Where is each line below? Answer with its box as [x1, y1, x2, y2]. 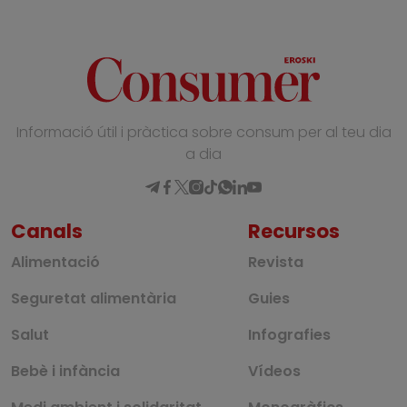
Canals [11, 217, 84, 244]
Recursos [248, 217, 341, 244]
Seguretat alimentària [11, 288, 177, 310]
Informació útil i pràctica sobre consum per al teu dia [15, 122, 392, 144]
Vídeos [248, 361, 302, 382]
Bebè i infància [11, 361, 121, 382]
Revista [248, 252, 304, 273]
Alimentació [11, 252, 101, 273]
